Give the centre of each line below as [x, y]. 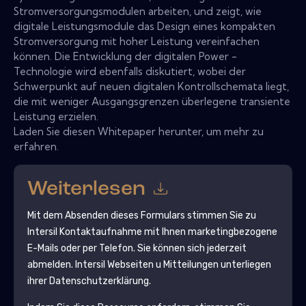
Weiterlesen [88, 190]
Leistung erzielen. [56, 116]
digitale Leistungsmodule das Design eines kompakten [144, 26]
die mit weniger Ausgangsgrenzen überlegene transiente [152, 101]
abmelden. [51, 264]
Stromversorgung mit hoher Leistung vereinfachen [137, 41]
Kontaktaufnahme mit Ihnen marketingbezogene [167, 232]
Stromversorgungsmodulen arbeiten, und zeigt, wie [138, 11]
